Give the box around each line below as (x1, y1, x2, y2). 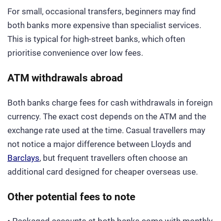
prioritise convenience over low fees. (7, 47, 143, 58)
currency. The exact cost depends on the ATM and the (7, 111, 206, 121)
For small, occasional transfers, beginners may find (7, 6, 196, 16)
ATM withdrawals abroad (7, 72, 123, 84)
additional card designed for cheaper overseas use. (7, 166, 198, 177)
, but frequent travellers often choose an (39, 152, 187, 163)
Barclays (7, 152, 39, 163)
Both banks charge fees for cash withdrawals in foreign (7, 97, 213, 108)
